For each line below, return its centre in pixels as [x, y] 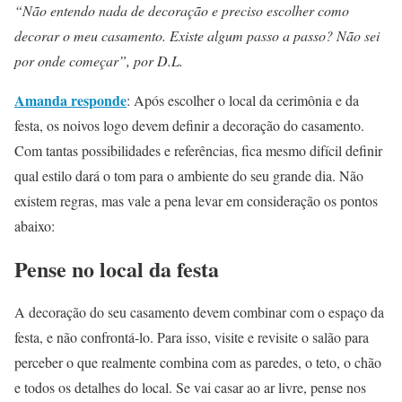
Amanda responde [70, 100]
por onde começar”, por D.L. [99, 61]
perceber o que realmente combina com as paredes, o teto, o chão [198, 362]
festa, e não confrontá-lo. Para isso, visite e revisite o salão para [192, 336]
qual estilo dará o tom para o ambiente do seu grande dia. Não [189, 175]
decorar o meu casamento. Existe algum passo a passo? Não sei [197, 35]
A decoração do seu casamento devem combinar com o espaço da [199, 311]
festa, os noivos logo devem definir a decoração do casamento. [189, 125]
